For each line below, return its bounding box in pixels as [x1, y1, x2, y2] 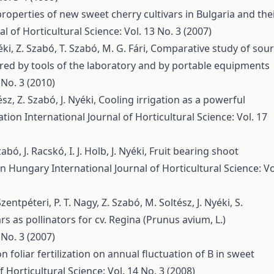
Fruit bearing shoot [149, 144, 239, 158]
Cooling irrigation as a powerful [98, 93, 245, 106]
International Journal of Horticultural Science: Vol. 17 [24, 110, 267, 124]
